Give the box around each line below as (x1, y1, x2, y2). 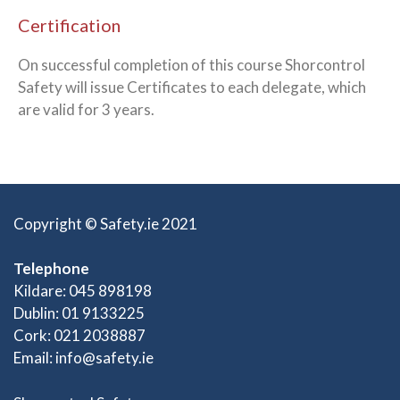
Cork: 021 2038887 (13, 326, 146, 346)
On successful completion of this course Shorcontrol (18, 54, 365, 74)
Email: (13, 348, 55, 368)
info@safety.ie (55, 348, 154, 368)
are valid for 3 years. (18, 99, 154, 119)
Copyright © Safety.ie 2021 (13, 213, 197, 233)
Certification (18, 13, 121, 36)
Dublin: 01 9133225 (13, 304, 145, 323)
